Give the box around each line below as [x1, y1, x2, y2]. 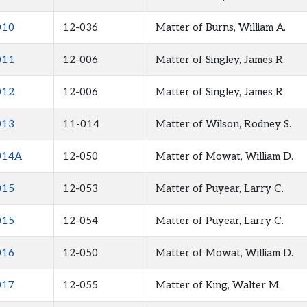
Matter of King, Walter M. [155, 279, 281, 292]
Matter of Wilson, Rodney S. [155, 118, 291, 131]
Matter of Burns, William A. [155, 21, 286, 34]
